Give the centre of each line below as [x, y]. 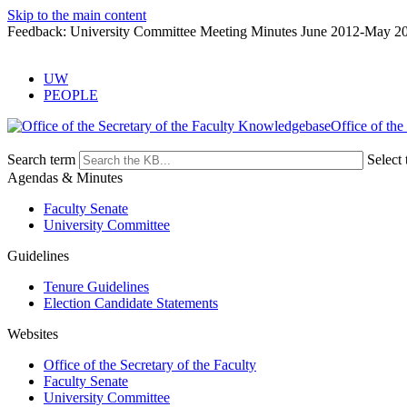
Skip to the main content [77, 15]
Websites [33, 334]
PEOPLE [71, 95]
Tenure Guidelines [96, 287]
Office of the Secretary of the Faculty [150, 365]
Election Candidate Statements [131, 303]
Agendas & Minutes [65, 178]
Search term [41, 159]
